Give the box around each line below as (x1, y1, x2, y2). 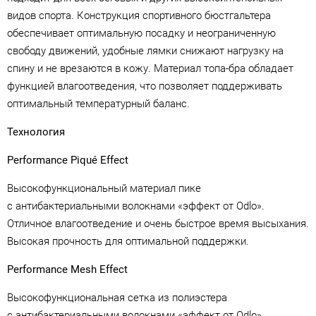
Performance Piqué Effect (7, 153, 128, 166)
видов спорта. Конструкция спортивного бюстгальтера (7, 8, 271, 22)
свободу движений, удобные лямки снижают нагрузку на (7, 44, 284, 57)
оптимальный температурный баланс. (7, 97, 190, 110)
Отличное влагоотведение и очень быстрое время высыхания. (7, 217, 309, 230)
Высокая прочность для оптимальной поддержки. (7, 234, 249, 248)
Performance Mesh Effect (7, 262, 128, 276)
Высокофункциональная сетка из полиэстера (7, 291, 227, 304)
